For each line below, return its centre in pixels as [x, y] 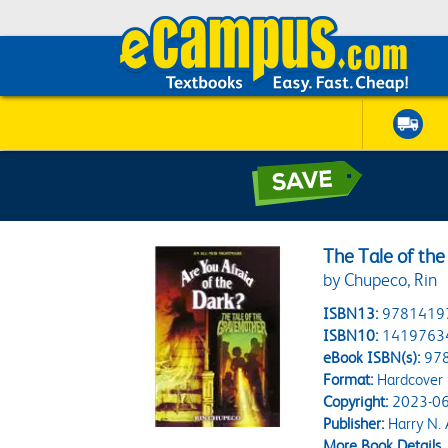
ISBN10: [351, 335]
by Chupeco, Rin [380, 280]
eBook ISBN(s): [372, 357]
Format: [348, 379]
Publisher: [354, 423]
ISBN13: [351, 313]
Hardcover [408, 379]
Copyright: [356, 401]
